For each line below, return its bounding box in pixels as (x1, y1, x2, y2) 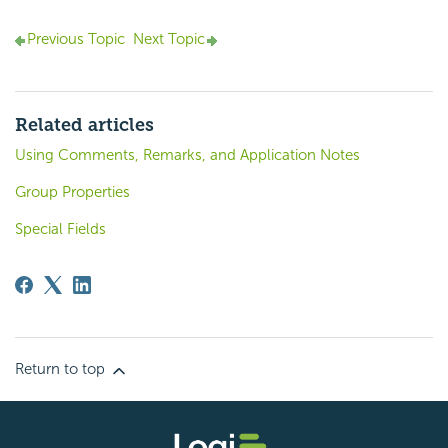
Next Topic (133, 30, 205, 49)
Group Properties (15, 183, 130, 202)
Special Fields (15, 220, 106, 239)
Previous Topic (27, 30, 125, 49)
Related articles (15, 114, 154, 137)
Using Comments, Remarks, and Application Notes (15, 146, 360, 165)
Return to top (15, 360, 109, 379)
